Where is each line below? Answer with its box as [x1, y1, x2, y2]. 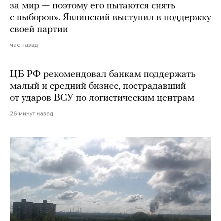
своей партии [10, 25, 68, 35]
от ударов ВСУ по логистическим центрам [10, 93, 194, 103]
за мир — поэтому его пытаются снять [10, 1, 176, 11]
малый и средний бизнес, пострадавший [10, 81, 186, 91]
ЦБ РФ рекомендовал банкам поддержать [10, 70, 196, 79]
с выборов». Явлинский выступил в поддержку [10, 13, 211, 23]
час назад [10, 41, 37, 48]
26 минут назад [10, 110, 53, 117]
